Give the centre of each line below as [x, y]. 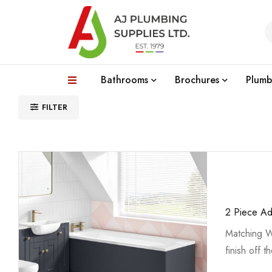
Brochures [197, 80]
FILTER [55, 107]
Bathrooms [124, 80]
